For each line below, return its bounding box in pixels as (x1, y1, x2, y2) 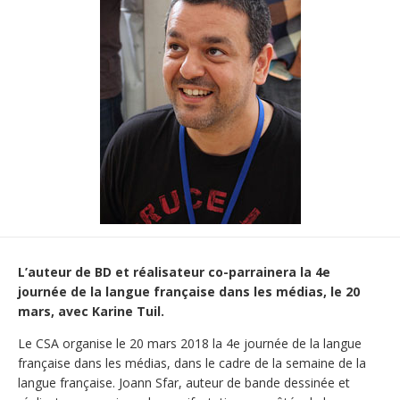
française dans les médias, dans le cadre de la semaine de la (18, 354, 366, 371)
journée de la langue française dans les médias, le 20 (18, 282, 360, 300)
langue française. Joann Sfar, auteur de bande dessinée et (18, 373, 350, 391)
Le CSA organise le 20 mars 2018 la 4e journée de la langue (18, 334, 362, 352)
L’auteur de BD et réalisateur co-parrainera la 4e (18, 262, 330, 280)
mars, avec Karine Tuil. (18, 302, 164, 320)
